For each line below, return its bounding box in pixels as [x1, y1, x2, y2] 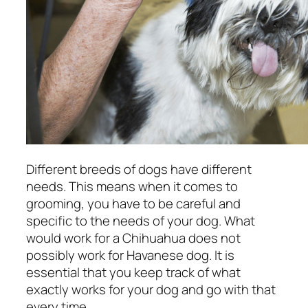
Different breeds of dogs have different [26, 160, 252, 178]
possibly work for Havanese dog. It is [26, 246, 234, 264]
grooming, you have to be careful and [26, 195, 241, 212]
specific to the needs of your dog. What [26, 212, 255, 230]
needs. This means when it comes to [26, 177, 238, 195]
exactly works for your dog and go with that [26, 280, 276, 298]
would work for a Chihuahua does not [26, 229, 241, 247]
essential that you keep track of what [26, 263, 241, 281]
